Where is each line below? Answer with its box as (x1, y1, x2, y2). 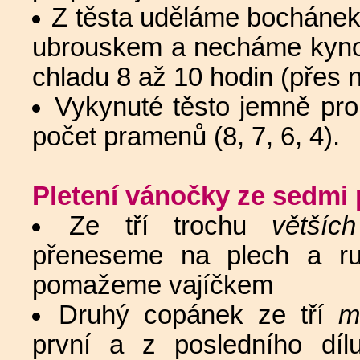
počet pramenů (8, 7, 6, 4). (32, 121, 340, 151)
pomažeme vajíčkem (32, 270, 273, 300)
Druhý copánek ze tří (59, 300, 338, 329)
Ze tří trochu (69, 211, 272, 240)
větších (271, 211, 356, 240)
